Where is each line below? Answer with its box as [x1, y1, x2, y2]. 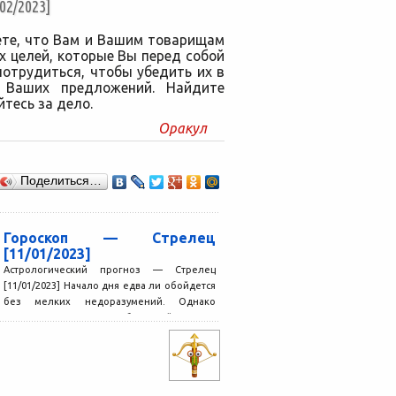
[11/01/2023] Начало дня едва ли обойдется [4, 279, 216, 291]
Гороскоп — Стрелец [4, 229, 216, 246]
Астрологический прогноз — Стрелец [4, 263, 216, 275]
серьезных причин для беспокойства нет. [4, 311, 216, 323]
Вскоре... [4, 327, 46, 339]
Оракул [158, 120, 207, 136]
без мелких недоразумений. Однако [4, 295, 216, 307]
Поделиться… [20, 173, 102, 187]
